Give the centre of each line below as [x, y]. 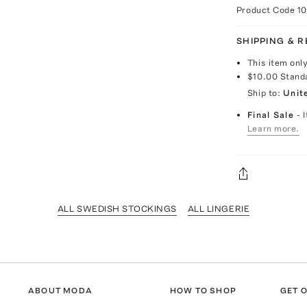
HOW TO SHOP [203, 291]
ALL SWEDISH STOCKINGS [117, 209]
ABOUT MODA [61, 291]
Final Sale [272, 115]
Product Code [267, 10]
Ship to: [264, 93]
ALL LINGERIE [219, 209]
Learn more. [273, 128]
